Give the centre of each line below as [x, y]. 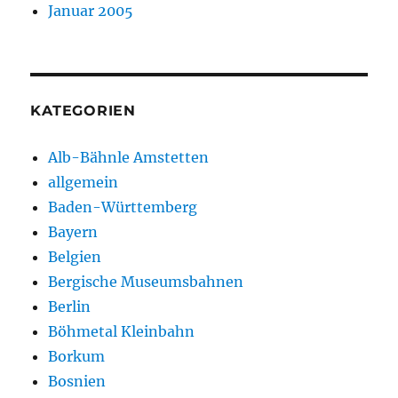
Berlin [70, 307]
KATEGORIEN [83, 111]
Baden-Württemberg [123, 207]
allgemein [84, 183]
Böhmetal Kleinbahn [122, 332]
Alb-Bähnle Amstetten [129, 158]
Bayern [73, 232]
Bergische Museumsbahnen [146, 282]
